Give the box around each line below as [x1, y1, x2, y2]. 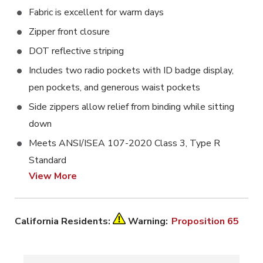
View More [29, 170, 77, 183]
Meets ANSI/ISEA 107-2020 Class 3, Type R [29, 137, 220, 150]
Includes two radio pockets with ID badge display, [29, 64, 234, 77]
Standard [29, 154, 66, 167]
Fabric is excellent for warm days [29, 6, 164, 19]
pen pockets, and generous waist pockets [29, 81, 200, 94]
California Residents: [15, 215, 113, 228]
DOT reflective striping [29, 45, 124, 58]
